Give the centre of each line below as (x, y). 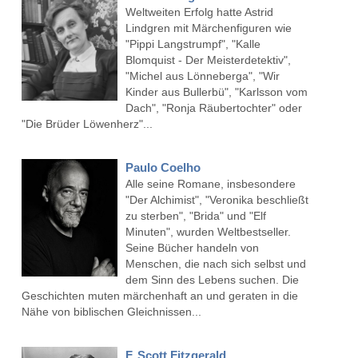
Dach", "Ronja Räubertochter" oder (213, 108)
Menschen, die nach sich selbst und (215, 264)
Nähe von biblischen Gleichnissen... (111, 312)
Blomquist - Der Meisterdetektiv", (208, 60)
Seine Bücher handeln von (192, 248)
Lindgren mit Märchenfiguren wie (208, 28)
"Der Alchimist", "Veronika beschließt (217, 200)
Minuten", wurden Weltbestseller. (208, 232)
